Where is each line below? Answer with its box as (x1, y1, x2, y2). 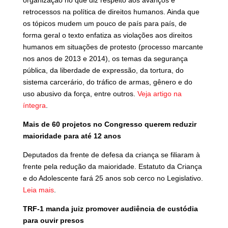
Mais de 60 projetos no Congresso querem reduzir (22, 120, 196, 128)
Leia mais (22, 186, 54, 194)
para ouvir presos (22, 216, 84, 224)
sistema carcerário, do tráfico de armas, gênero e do (22, 78, 192, 86)
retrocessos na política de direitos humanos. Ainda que (22, 8, 199, 16)
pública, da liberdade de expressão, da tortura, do (22, 66, 184, 74)
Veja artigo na (137, 90, 182, 98)
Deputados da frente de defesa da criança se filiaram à (22, 151, 200, 159)
